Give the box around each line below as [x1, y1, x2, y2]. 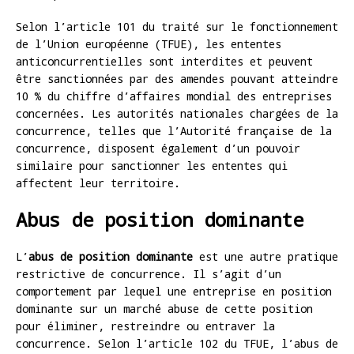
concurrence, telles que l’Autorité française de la [16, 122, 332, 138]
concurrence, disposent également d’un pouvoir [16, 140, 300, 156]
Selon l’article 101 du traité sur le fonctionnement [16, 18, 338, 34]
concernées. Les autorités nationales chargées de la [16, 105, 338, 121]
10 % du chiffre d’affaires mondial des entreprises [16, 88, 332, 104]
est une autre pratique [193, 248, 338, 264]
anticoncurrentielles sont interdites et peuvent [16, 53, 313, 69]
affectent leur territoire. [16, 175, 180, 190]
